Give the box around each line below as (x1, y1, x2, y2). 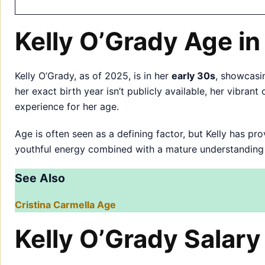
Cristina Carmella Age (15, 198, 116, 211)
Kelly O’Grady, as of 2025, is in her (15, 69, 172, 82)
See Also (15, 170, 65, 185)
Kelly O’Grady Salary (15, 223, 261, 254)
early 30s (172, 69, 215, 82)
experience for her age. (15, 100, 119, 112)
